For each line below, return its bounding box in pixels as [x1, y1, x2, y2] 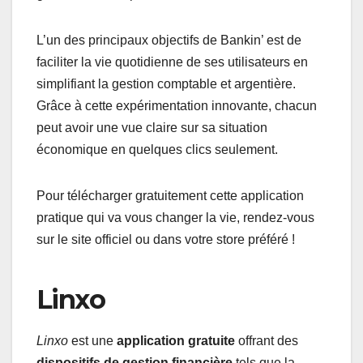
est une [68, 334, 117, 348]
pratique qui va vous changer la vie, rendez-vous [36, 210, 314, 224]
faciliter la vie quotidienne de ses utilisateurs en [36, 54, 308, 69]
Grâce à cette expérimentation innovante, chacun [36, 98, 317, 113]
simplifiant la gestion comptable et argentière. [36, 76, 296, 91]
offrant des [235, 334, 298, 348]
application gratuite [117, 334, 235, 348]
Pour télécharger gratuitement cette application [36, 188, 304, 203]
